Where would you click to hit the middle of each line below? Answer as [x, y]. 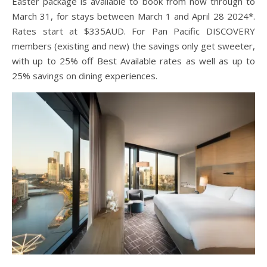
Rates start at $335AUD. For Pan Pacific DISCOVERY [133, 31]
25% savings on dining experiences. [85, 76]
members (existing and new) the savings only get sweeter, [133, 46]
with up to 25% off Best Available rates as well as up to [133, 61]
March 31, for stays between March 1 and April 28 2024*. [133, 16]
